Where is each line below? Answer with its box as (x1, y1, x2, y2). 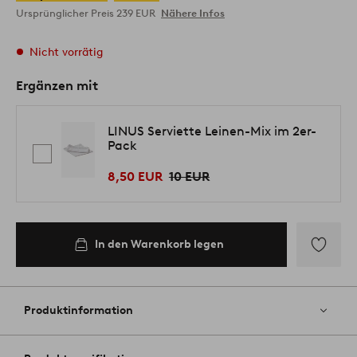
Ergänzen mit (16, 78, 98, 94)
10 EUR (168, 168, 210, 184)
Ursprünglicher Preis (16, 7, 116, 20)
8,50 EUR (107, 168, 163, 184)
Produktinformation (24, 303, 133, 317)
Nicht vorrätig (29, 45, 103, 60)
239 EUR (116, 7, 158, 20)
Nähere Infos (161, 7, 225, 20)
